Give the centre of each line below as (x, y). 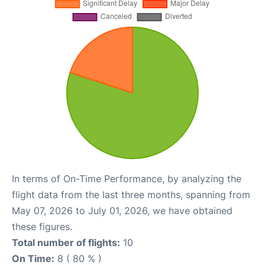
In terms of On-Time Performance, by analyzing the (127, 178)
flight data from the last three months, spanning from (131, 194)
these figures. (42, 226)
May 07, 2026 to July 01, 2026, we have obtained (122, 210)
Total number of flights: (66, 242)
